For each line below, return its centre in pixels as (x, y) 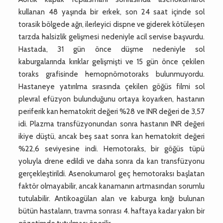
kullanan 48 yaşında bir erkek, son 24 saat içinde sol (111, 12)
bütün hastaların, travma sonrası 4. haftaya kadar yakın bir (111, 211)
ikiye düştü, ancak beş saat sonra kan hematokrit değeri (111, 136)
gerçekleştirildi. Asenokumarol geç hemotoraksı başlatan (111, 173)
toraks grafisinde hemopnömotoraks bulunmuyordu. (111, 74)
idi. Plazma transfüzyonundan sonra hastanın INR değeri (111, 124)
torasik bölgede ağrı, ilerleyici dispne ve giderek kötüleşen (111, 24)
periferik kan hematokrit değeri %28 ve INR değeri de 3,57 (111, 111)
